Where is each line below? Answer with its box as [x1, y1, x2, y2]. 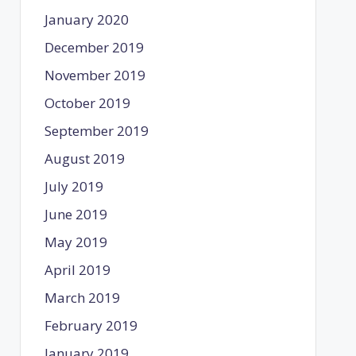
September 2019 [44, 121, 149, 140]
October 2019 [44, 93, 130, 112]
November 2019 [44, 65, 145, 84]
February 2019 [44, 315, 137, 335]
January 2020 [44, 10, 129, 29]
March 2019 [44, 288, 120, 307]
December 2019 [44, 37, 144, 56]
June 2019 [44, 204, 107, 223]
